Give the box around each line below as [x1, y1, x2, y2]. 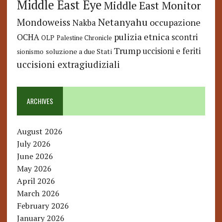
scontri [171, 32, 198, 43]
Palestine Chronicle [56, 34, 112, 43]
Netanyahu [98, 15, 148, 29]
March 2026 [16, 188, 59, 199]
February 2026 [16, 200, 69, 212]
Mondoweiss [16, 16, 70, 29]
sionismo [16, 47, 44, 56]
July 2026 [16, 138, 51, 150]
